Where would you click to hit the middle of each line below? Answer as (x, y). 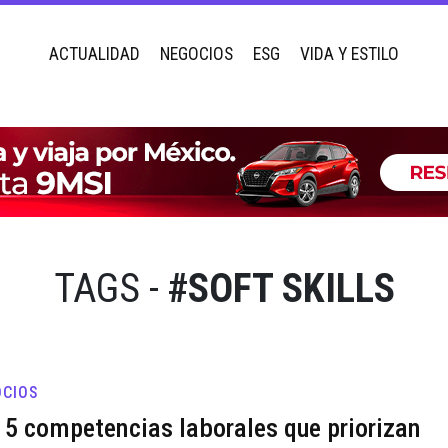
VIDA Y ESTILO (349, 53)
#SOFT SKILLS (281, 288)
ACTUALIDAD (94, 53)
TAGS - (106, 288)
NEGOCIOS (196, 53)
